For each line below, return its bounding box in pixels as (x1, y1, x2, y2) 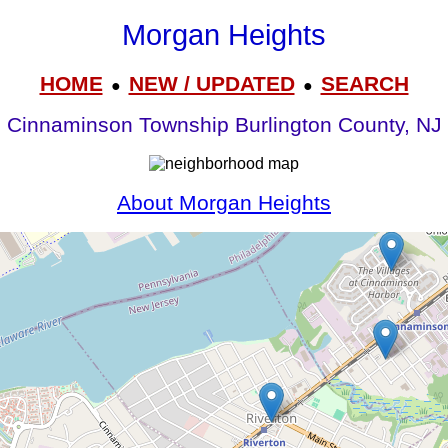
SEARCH (320, 71, 409, 95)
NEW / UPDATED (128, 71, 295, 95)
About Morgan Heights (117, 190, 331, 215)
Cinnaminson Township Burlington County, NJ (6, 113, 442, 138)
